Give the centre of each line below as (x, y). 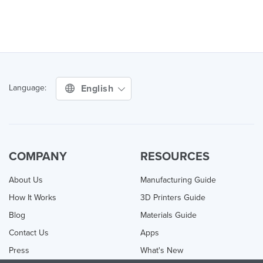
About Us (26, 180)
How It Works (33, 197)
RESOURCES (175, 156)
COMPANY (38, 156)
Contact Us (29, 232)
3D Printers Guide (173, 197)
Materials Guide (168, 215)
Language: (28, 88)
